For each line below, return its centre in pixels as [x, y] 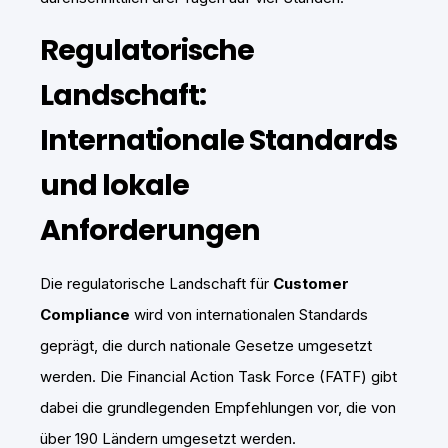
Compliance [85, 315]
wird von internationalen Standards [249, 315]
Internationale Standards [218, 140]
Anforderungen [150, 230]
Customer [311, 284]
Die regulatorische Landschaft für [156, 284]
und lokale [114, 185]
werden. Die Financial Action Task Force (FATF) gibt [218, 377]
